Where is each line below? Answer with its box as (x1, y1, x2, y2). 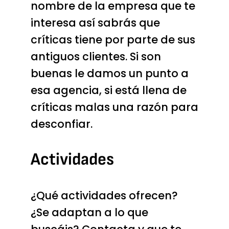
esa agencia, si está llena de (30, 82, 187, 98)
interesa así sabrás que (30, 15, 160, 30)
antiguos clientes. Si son (30, 49, 161, 64)
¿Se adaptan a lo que (30, 204, 148, 220)
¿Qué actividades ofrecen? (30, 188, 178, 203)
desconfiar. (30, 116, 93, 131)
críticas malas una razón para (30, 99, 198, 114)
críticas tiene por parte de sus (30, 32, 195, 47)
